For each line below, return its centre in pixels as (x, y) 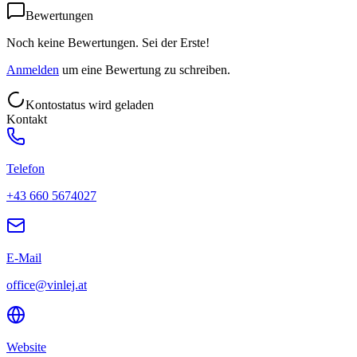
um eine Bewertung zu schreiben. (146, 69)
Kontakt (27, 119)
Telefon (25, 168)
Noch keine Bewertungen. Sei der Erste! (108, 42)
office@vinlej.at (47, 284)
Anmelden (33, 69)
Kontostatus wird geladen (90, 104)
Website (26, 347)
